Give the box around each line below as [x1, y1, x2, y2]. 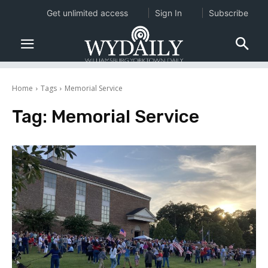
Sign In [154, 8, 182, 18]
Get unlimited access [46, 8, 128, 18]
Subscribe [208, 8, 248, 18]
